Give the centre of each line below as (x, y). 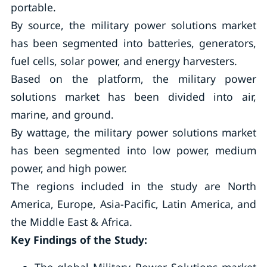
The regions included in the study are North (133, 186)
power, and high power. (69, 168)
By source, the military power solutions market (133, 25)
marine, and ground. (62, 114)
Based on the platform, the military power (133, 79)
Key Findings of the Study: (79, 240)
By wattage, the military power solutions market (133, 132)
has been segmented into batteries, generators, (133, 43)
